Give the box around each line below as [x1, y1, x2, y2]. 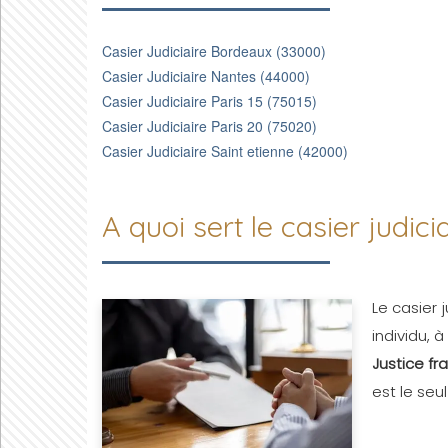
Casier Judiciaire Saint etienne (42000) [102, 141, 348, 161]
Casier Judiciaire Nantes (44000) [102, 66, 310, 86]
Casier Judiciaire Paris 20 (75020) [102, 116, 317, 136]
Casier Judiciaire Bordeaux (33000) [102, 41, 326, 61]
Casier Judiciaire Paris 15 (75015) [102, 91, 317, 111]
